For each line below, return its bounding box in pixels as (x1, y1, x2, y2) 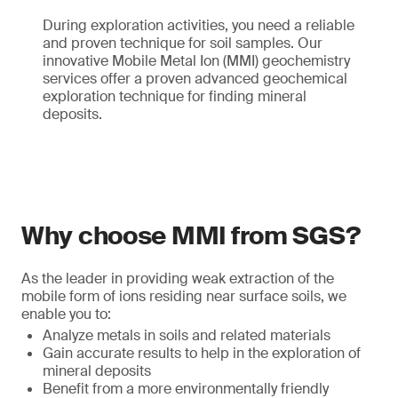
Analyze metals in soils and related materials (43, 326, 330, 345)
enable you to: (21, 305, 111, 323)
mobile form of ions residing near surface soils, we (21, 287, 346, 306)
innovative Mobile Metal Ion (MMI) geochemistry (43, 52, 350, 70)
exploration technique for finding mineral (43, 87, 306, 106)
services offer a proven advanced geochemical (43, 69, 347, 88)
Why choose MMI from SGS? (21, 219, 361, 252)
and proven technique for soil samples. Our (43, 34, 322, 52)
